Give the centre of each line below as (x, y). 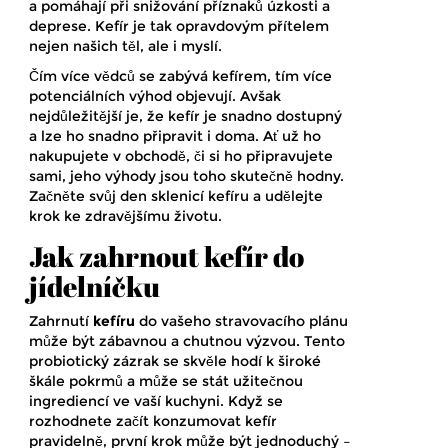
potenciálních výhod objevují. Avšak (155, 95)
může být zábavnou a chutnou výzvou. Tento (187, 340)
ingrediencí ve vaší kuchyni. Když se (156, 400)
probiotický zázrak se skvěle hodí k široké (175, 360)
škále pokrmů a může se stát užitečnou (166, 380)
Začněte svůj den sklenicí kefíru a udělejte (176, 195)
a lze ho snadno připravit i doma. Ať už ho (175, 135)
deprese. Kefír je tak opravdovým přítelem (179, 25)
